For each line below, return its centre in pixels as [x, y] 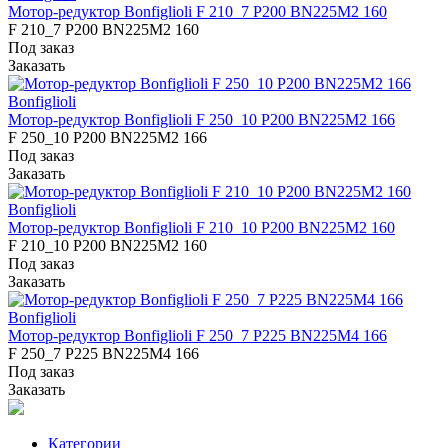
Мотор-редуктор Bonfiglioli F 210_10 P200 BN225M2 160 [201, 228]
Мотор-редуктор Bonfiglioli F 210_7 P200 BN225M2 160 [197, 12]
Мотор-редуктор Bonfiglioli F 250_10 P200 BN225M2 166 [201, 120]
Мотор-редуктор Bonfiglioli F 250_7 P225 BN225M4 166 [197, 336]
